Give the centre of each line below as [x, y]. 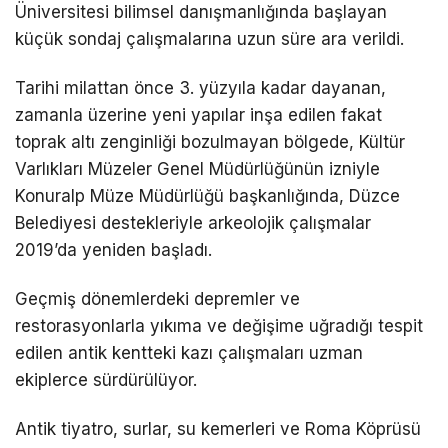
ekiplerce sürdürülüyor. [106, 380]
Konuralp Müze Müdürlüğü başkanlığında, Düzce [207, 195]
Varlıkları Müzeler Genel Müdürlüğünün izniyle [197, 168]
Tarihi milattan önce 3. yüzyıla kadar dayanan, [200, 87]
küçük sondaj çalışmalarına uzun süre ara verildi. [209, 38]
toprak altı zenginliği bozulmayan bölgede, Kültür [210, 141]
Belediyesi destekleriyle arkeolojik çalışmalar [193, 222]
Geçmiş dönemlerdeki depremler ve [157, 299]
